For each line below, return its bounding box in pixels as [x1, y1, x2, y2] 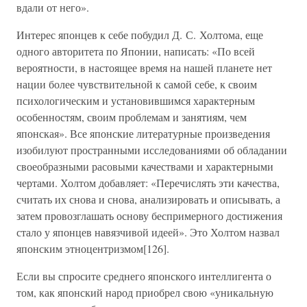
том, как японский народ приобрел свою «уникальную [16, 285, 273, 299]
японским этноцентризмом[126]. [16, 241, 169, 256]
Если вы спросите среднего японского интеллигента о [16, 269, 271, 283]
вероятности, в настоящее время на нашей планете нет [16, 60, 272, 75]
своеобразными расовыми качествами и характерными [16, 159, 273, 173]
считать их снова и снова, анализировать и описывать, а [16, 192, 280, 206]
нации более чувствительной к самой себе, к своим [16, 77, 257, 91]
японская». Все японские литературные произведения [16, 126, 270, 140]
